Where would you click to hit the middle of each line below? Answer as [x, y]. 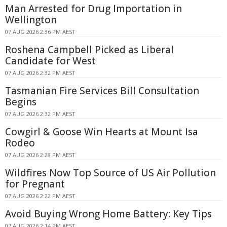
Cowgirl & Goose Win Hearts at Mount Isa [102, 131]
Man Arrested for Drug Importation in [93, 8]
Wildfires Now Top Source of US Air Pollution [110, 173]
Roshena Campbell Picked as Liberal [89, 49]
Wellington [31, 20]
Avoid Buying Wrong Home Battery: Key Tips [108, 214]
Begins [21, 102]
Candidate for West [50, 61]
